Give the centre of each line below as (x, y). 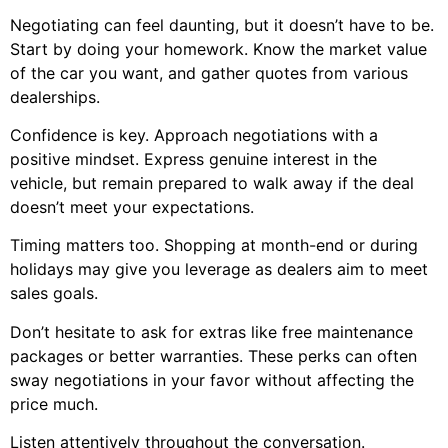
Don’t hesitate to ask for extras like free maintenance (211, 331)
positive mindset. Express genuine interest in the (193, 159)
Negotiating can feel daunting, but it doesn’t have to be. (222, 24)
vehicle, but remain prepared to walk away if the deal (212, 183)
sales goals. (54, 293)
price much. (54, 403)
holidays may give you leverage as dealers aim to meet (219, 269)
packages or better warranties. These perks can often (213, 355)
